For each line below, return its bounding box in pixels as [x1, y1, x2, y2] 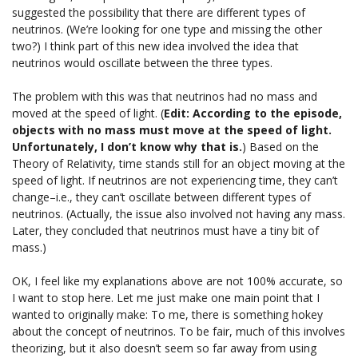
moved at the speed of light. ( [12, 105, 164, 121]
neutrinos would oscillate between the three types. [12, 54, 272, 70]
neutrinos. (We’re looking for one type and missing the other [12, 21, 322, 37]
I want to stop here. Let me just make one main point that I [12, 289, 320, 305]
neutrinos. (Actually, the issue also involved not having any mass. [12, 205, 345, 221]
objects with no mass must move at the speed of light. [12, 121, 332, 137]
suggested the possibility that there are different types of [12, 4, 305, 20]
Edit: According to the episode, [164, 105, 342, 121]
